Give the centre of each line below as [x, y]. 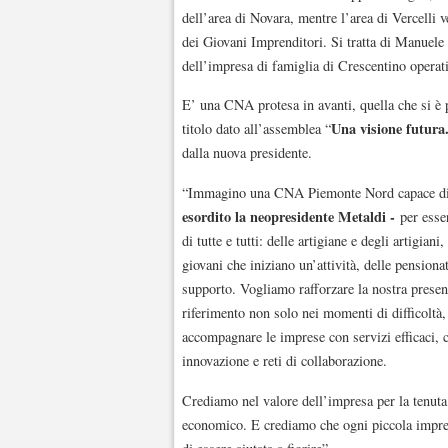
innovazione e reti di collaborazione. [284, 361]
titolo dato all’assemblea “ [256, 129]
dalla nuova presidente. [247, 153]
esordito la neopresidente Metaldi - [288, 217]
